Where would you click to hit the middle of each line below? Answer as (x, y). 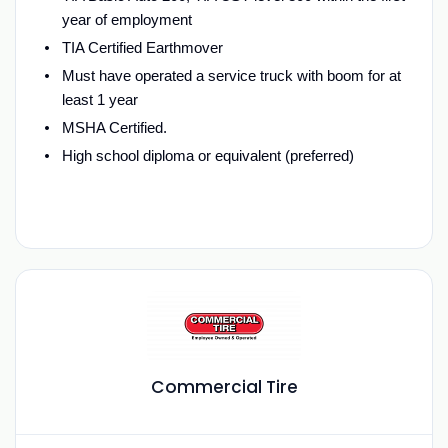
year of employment (128, 19)
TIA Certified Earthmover (144, 47)
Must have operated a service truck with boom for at (231, 75)
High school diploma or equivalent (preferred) (207, 155)
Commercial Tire (224, 387)
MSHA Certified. (118, 127)
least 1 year (101, 99)
